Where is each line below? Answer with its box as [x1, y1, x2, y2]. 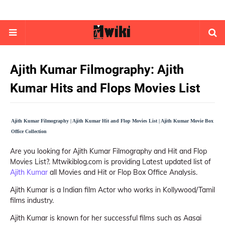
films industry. [10, 196, 54, 205]
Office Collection [11, 129, 47, 134]
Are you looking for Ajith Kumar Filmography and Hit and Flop [10, 147, 207, 156]
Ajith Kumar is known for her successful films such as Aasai [10, 213, 201, 222]
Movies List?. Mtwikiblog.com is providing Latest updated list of [10, 157, 211, 166]
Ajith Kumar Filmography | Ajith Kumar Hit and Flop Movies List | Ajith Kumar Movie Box [11, 118, 213, 124]
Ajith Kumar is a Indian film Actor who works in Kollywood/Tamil [10, 185, 215, 194]
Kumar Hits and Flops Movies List [10, 81, 200, 95]
